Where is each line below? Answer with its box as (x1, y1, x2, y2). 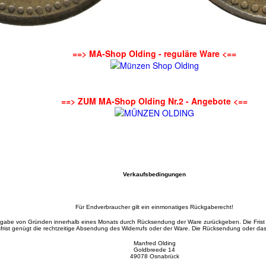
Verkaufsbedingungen (123, 171, 186, 178)
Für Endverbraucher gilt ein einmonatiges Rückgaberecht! (75, 204, 233, 210)
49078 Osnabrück (129, 253, 179, 259)
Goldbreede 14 (134, 246, 175, 253)
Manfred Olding (133, 240, 176, 246)
